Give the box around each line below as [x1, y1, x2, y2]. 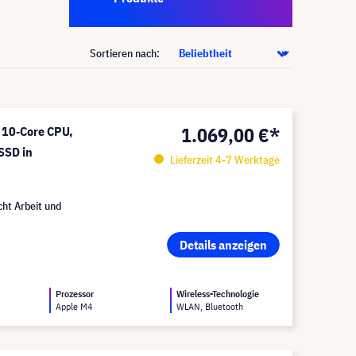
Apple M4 [56, 300, 93, 312]
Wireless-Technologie [176, 288, 260, 300]
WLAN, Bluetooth [176, 300, 244, 312]
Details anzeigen [179, 237, 267, 253]
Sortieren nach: [90, 46, 162, 60]
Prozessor [56, 288, 95, 300]
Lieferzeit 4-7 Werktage [167, 153, 280, 167]
